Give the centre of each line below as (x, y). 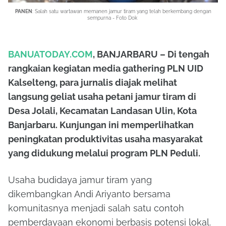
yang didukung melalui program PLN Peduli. (104, 153)
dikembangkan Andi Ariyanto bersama (89, 194)
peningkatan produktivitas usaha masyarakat (105, 139)
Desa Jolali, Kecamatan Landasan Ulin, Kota (102, 110)
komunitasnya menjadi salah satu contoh (96, 208)
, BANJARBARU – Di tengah (151, 54)
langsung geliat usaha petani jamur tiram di (102, 96)
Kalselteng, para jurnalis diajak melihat (93, 82)
